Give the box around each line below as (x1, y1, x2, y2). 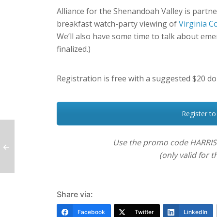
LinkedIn (184, 208, 207, 216)
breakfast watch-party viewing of (57, 18, 179, 30)
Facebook (77, 208, 105, 216)
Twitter (135, 208, 154, 216)
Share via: (57, 189, 93, 200)
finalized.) (57, 44, 91, 55)
